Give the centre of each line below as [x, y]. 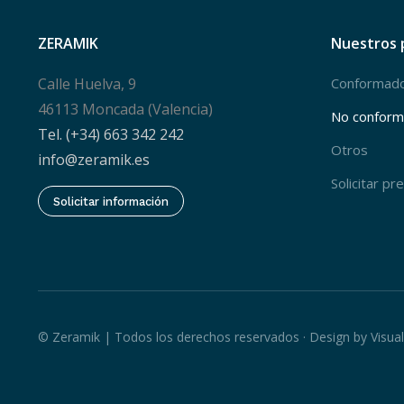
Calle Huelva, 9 [87, 84]
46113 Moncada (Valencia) [125, 109]
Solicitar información [111, 201]
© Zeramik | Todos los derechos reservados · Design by [204, 337]
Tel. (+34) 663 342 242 [111, 134]
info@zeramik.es [94, 160]
